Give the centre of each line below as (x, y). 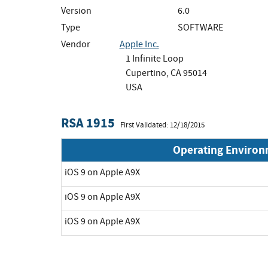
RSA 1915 (88, 123)
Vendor (76, 44)
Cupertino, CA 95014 (166, 73)
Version (76, 10)
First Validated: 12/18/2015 (162, 125)
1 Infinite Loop (154, 58)
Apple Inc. (139, 44)
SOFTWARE (200, 27)
